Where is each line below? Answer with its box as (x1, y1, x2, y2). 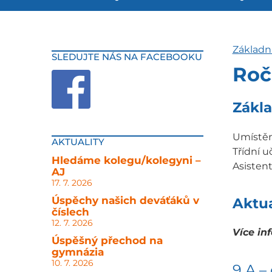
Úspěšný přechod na (51, 234, 163, 246)
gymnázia (51, 246, 104, 258)
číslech (51, 206, 89, 218)
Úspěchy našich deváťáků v (51, 194, 199, 206)
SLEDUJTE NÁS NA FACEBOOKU (51, 51, 202, 63)
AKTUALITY (51, 136, 104, 148)
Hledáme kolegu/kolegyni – (51, 154, 201, 166)
